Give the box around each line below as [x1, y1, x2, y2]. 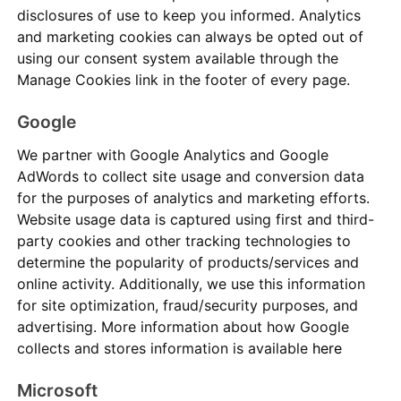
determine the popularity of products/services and [17, 253, 360, 272]
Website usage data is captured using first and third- [17, 210, 375, 229]
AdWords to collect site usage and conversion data [17, 167, 365, 186]
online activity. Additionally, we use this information [17, 275, 366, 294]
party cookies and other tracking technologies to [17, 232, 352, 251]
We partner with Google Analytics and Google [17, 146, 329, 165]
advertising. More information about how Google [17, 318, 350, 337]
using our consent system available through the [17, 49, 339, 68]
